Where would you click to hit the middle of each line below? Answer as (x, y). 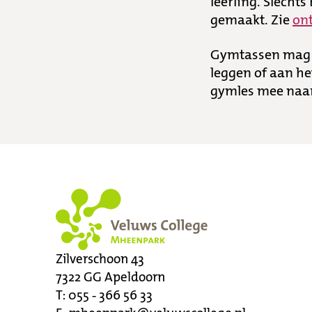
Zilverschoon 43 (100, 259)
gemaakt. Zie (251, 19)
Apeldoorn (135, 277)
